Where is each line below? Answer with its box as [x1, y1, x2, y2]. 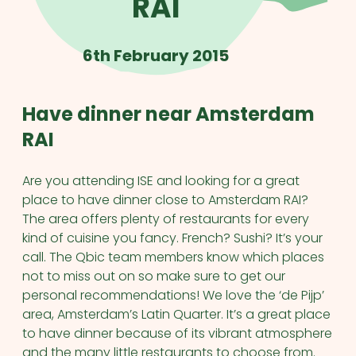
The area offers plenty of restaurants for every [22, 210, 309, 228]
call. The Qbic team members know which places [22, 248, 324, 266]
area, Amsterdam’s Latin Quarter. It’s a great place [22, 305, 331, 323]
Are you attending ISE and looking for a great [22, 172, 300, 190]
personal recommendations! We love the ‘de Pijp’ [22, 286, 324, 304]
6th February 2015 [83, 44, 229, 67]
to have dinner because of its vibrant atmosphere [22, 324, 332, 342]
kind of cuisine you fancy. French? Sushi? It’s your [22, 229, 323, 247]
